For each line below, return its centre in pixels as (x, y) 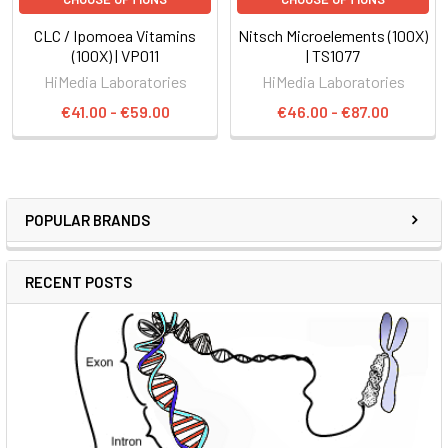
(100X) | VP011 (115, 55)
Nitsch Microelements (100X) (333, 35)
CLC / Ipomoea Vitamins (115, 35)
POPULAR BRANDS (87, 219)
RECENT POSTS (78, 281)
